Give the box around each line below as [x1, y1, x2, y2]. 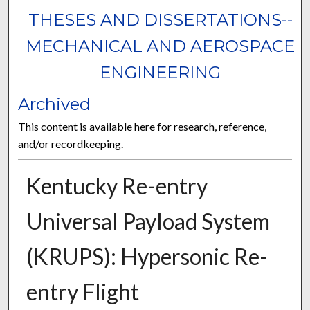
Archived [18, 94, 91, 115]
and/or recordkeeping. [18, 137, 124, 151]
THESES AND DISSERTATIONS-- [28, 10, 293, 30]
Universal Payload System [26, 208, 270, 235]
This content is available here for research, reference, [18, 120, 267, 134]
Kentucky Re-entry [26, 172, 208, 200]
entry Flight [26, 278, 139, 306]
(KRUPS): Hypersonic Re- [26, 243, 268, 271]
